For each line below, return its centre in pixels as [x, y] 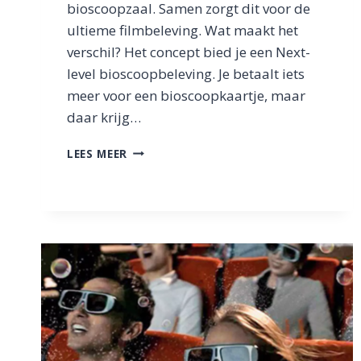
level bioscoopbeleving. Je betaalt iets [186, 73]
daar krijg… [104, 117]
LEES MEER [98, 153]
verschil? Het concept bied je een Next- [189, 52]
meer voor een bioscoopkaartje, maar [186, 95]
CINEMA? [152, 200]
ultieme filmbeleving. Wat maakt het [183, 30]
